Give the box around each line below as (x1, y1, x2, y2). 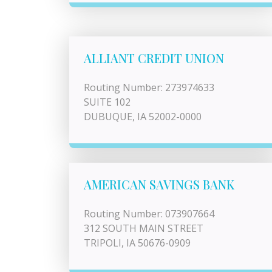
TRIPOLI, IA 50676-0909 (84, 236, 191, 250)
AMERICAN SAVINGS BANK (84, 176, 234, 192)
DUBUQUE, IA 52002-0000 (84, 110, 202, 123)
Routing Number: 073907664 (84, 207, 214, 220)
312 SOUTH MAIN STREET (84, 222, 203, 235)
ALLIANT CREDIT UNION (84, 50, 224, 66)
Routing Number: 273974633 (84, 81, 214, 94)
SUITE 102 (84, 95, 131, 109)
